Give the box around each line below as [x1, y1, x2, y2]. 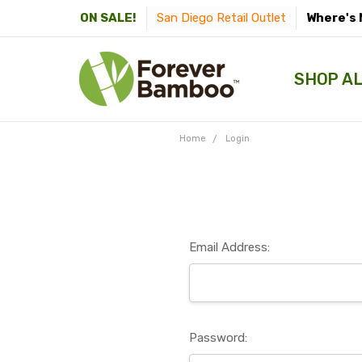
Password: [189, 330, 247, 345]
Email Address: [189, 239, 270, 255]
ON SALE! [80, 11, 137, 26]
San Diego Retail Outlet [157, 10, 286, 25]
